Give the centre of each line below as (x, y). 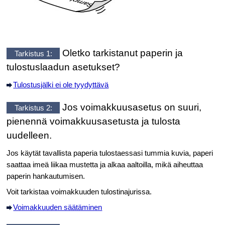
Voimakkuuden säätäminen (58, 207)
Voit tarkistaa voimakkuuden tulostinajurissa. (79, 191)
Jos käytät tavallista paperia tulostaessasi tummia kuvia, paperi (110, 153)
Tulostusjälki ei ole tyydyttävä (61, 85)
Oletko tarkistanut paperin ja (122, 53)
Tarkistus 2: (33, 108)
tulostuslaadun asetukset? (64, 67)
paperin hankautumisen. (46, 176)
